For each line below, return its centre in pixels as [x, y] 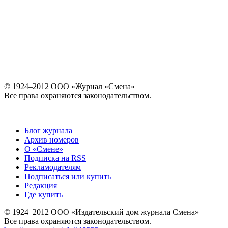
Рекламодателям [53, 167]
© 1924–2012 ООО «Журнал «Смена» [69, 87]
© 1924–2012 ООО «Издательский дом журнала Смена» [102, 212]
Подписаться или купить [68, 177]
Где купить [44, 195]
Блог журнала [48, 131]
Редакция [41, 186]
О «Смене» [44, 149]
